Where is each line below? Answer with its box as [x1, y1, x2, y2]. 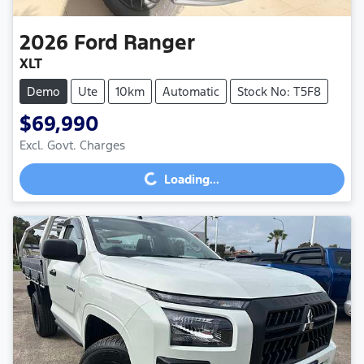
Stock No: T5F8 [237, 83, 321, 99]
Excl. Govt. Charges [19, 136, 125, 153]
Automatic [162, 83, 219, 99]
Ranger [123, 28, 195, 55]
